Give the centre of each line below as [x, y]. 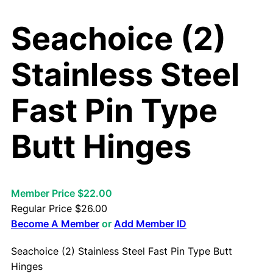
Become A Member [55, 223]
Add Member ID [150, 223]
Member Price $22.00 [61, 193]
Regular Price [43, 208]
